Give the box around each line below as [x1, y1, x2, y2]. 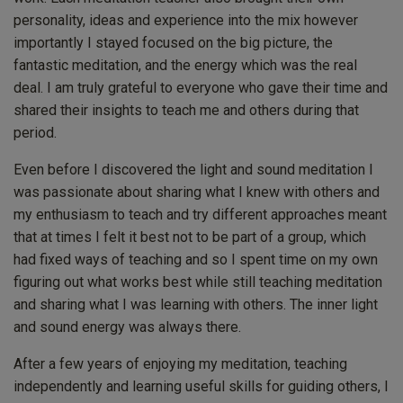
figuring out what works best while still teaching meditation [13, 273, 382, 291]
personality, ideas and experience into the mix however [13, 12, 358, 30]
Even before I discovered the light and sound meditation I [13, 161, 373, 179]
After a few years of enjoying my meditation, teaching [13, 355, 347, 373]
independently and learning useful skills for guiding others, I [13, 378, 389, 396]
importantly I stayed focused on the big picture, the [13, 34, 333, 52]
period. [13, 124, 57, 142]
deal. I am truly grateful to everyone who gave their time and [13, 79, 388, 97]
